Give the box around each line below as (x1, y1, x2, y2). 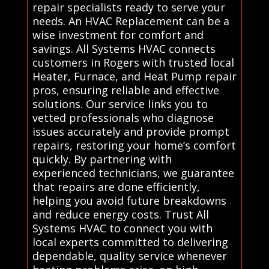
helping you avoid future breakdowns (32, 193, 226, 208)
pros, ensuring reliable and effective (32, 83, 219, 98)
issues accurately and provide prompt (32, 124, 229, 139)
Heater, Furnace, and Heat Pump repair (32, 69, 237, 84)
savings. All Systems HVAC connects (32, 41, 216, 56)
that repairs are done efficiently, (32, 180, 200, 195)
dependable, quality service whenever (32, 249, 227, 264)
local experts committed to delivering (32, 235, 228, 250)
